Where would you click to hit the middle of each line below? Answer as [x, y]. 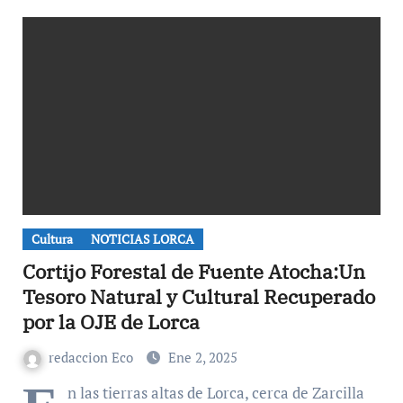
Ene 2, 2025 [202, 357]
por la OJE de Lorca [111, 322]
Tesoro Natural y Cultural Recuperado [198, 296]
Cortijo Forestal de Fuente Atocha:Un [193, 271]
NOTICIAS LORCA [142, 239]
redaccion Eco [92, 357]
